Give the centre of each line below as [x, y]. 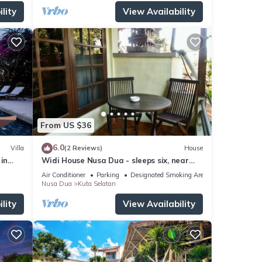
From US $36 [65, 125]
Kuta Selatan [96, 183]
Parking [108, 175]
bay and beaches [73, 170]
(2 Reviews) [83, 148]
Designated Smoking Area [168, 175]
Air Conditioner [63, 175]
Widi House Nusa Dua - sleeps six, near [115, 160]
